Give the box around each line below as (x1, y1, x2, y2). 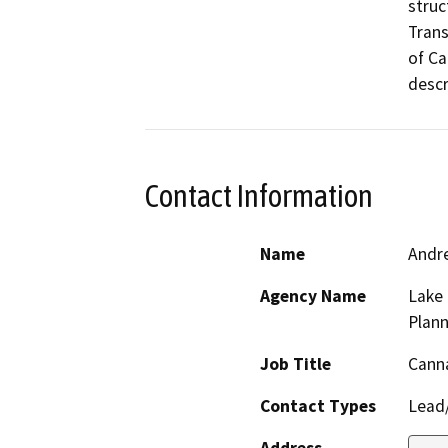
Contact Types (260, 395, 376, 418)
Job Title (260, 353, 331, 376)
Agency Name (260, 285, 366, 308)
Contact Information (145, 177, 373, 214)
